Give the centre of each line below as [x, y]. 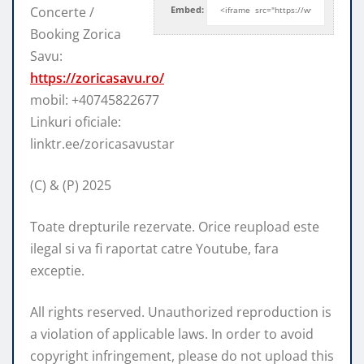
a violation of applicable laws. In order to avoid [172, 334]
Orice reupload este [259, 226]
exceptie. [57, 270]
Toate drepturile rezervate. [114, 226]
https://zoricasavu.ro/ [97, 78]
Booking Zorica [76, 34]
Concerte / [62, 12]
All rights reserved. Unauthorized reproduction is [181, 312]
